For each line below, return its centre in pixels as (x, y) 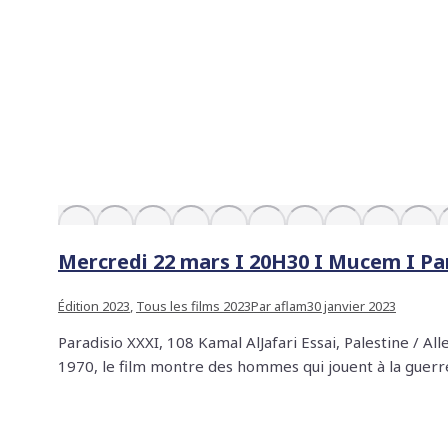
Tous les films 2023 (193, 306)
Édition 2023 (94, 306)
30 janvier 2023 (351, 306)
